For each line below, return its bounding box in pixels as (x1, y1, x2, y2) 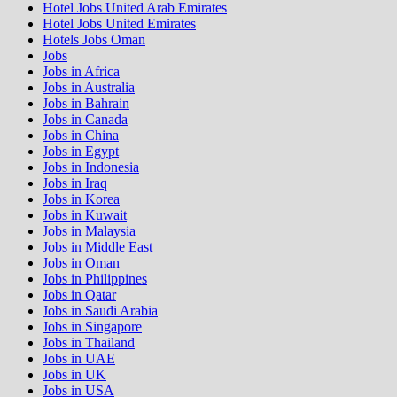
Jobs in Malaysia (43, 222, 136, 238)
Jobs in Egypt (43, 143, 119, 159)
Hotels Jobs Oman (43, 31, 145, 47)
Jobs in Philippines (43, 270, 147, 286)
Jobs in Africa (43, 63, 120, 79)
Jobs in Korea (43, 191, 120, 206)
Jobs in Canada (43, 111, 128, 127)
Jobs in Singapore (43, 318, 142, 334)
